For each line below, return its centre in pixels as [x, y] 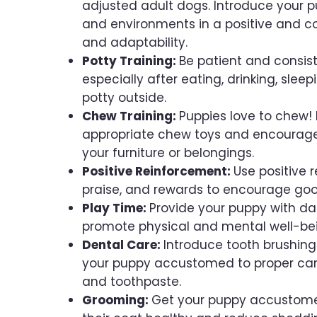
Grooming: [117, 300]
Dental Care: [123, 245]
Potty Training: [131, 61]
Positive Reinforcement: [158, 172]
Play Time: [116, 208]
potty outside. [124, 98]
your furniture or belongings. [168, 153]
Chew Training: [131, 116]
